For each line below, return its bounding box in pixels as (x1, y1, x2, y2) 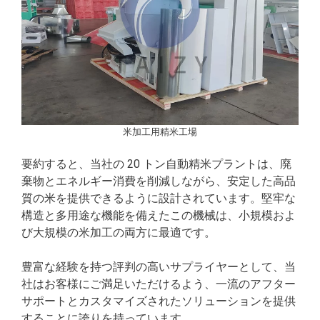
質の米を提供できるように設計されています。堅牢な (21, 191, 296, 206)
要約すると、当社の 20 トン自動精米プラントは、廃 (21, 157, 291, 171)
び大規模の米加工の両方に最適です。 (21, 226, 216, 240)
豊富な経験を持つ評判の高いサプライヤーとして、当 (21, 260, 296, 274)
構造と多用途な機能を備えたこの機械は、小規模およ (21, 209, 296, 223)
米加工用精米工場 (123, 126, 197, 138)
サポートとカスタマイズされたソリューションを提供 (21, 294, 296, 309)
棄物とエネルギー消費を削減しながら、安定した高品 (21, 174, 296, 189)
